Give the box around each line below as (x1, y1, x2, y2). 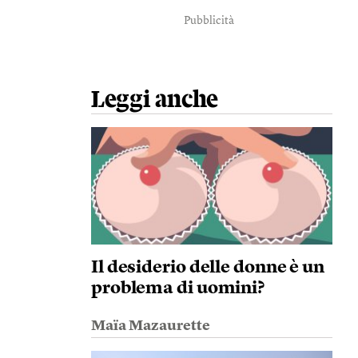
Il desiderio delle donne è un (90, 259, 325, 276)
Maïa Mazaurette (90, 319, 210, 333)
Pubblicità (184, 15, 235, 26)
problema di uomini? (90, 280, 265, 297)
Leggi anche (90, 88, 219, 112)
